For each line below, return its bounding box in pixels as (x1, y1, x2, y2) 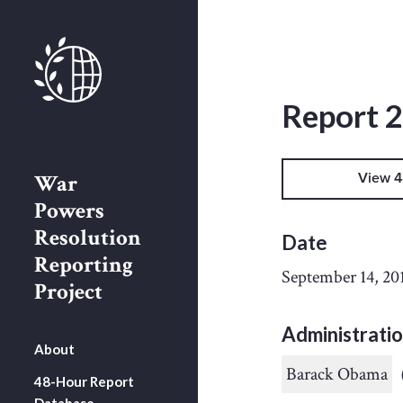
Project (34, 276, 103, 307)
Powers (34, 195, 104, 226)
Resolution (34, 222, 141, 253)
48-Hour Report (34, 372, 134, 390)
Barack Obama (285, 363, 388, 386)
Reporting (34, 249, 133, 280)
